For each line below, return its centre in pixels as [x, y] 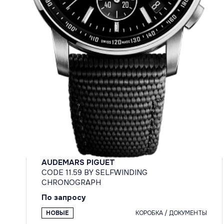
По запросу [64, 198]
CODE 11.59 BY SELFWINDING [94, 173]
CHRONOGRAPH [71, 183]
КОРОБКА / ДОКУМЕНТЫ [171, 213]
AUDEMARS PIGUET [78, 163]
